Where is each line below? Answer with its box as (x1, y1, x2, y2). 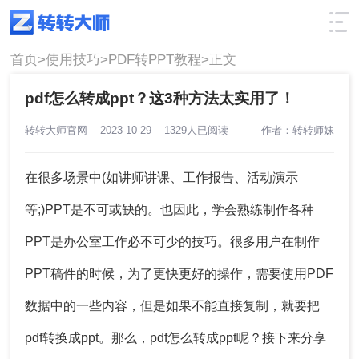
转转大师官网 (25, 123, 101, 136)
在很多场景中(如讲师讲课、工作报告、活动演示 (25, 171, 299, 185)
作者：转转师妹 (260, 123, 334, 136)
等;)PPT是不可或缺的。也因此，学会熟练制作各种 (25, 203, 315, 217)
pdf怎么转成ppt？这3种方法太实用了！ (25, 89, 296, 107)
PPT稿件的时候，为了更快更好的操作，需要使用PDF (25, 267, 334, 281)
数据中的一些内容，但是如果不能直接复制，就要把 (25, 299, 321, 313)
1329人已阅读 (158, 123, 229, 136)
